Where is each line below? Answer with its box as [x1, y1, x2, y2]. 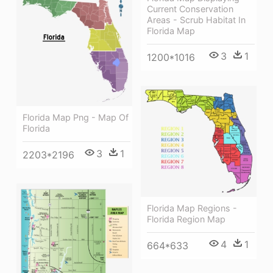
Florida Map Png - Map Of [23, 112, 129, 122]
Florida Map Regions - [147, 202, 237, 213]
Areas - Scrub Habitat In [147, 15, 246, 26]
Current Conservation [147, 4, 233, 15]
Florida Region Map [147, 213, 225, 224]
